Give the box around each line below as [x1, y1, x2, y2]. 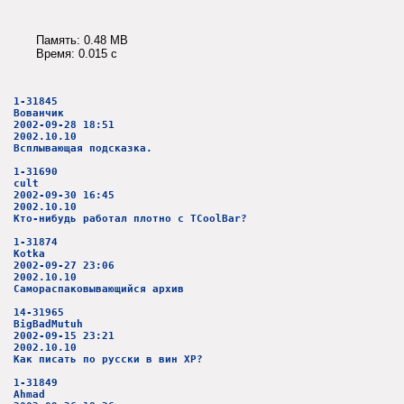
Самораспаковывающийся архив [14, 282, 184, 295]
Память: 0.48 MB [36, 33, 128, 48]
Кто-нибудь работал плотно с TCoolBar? [14, 212, 247, 225]
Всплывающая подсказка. [14, 142, 152, 154]
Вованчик [14, 106, 64, 119]
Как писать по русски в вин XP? [14, 353, 203, 365]
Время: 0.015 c [36, 47, 117, 61]
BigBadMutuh [14, 317, 83, 330]
